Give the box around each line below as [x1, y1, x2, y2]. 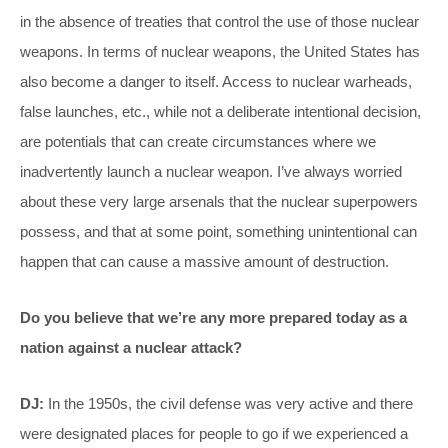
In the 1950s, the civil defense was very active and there [44, 394, 413, 412]
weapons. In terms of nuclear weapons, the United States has [20, 42, 420, 60]
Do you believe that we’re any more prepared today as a [20, 308, 407, 326]
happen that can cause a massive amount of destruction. [20, 252, 389, 270]
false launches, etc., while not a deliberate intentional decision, [20, 102, 421, 120]
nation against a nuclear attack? [20, 338, 242, 356]
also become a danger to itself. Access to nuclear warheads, [20, 72, 412, 90]
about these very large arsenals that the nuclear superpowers [20, 192, 418, 210]
